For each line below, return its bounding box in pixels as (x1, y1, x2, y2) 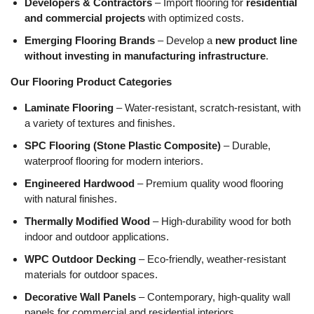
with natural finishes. (25, 192, 117, 205)
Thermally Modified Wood (25, 214, 150, 227)
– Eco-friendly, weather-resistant (136, 252, 286, 265)
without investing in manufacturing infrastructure (25, 49, 266, 62)
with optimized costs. (145, 11, 244, 24)
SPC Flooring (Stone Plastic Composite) (25, 139, 221, 151)
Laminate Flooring (25, 101, 114, 114)
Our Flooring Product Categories (11, 75, 172, 88)
